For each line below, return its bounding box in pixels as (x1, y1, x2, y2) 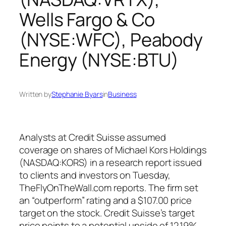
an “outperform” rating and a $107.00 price (19, 193, 192, 207)
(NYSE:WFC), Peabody (19, 27, 203, 52)
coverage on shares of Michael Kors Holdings (19, 143, 207, 156)
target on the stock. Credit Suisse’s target (19, 206, 195, 219)
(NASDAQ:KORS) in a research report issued (19, 155, 202, 169)
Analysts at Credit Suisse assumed (19, 130, 166, 144)
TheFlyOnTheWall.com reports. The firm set (19, 181, 198, 194)
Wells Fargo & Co (19, 7, 155, 32)
